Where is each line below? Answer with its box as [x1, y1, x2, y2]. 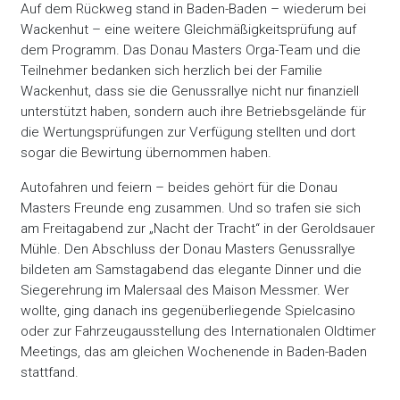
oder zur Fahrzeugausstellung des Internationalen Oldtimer [21, 322, 377, 339]
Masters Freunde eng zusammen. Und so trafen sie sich [21, 199, 362, 216]
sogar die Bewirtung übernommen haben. [21, 145, 272, 162]
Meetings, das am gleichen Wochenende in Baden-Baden [21, 343, 368, 360]
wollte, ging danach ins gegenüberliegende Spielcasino [21, 302, 356, 319]
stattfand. [21, 363, 79, 380]
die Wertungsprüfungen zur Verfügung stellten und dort [21, 124, 356, 141]
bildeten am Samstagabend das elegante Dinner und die [21, 261, 362, 278]
